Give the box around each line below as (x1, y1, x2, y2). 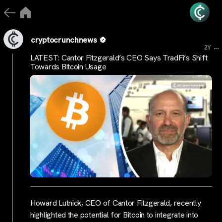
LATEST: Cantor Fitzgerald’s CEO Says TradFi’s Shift (30, 53, 208, 63)
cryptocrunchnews (31, 34, 97, 45)
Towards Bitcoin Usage (30, 61, 107, 72)
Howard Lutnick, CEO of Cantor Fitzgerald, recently (30, 197, 201, 208)
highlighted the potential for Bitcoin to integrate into (30, 209, 199, 220)
